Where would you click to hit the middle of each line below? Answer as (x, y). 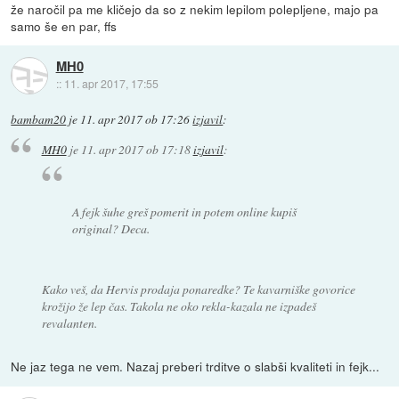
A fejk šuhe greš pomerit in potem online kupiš (185, 212)
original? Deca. (111, 229)
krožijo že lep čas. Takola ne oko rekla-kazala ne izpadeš (179, 306)
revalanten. (69, 323)
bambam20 (39, 119)
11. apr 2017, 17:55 (111, 84)
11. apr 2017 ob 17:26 (135, 119)
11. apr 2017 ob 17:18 (135, 149)
